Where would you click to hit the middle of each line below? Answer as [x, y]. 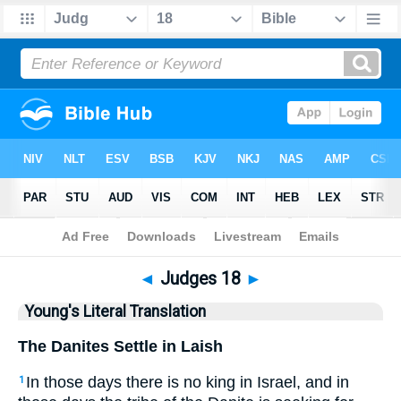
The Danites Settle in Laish [120, 346]
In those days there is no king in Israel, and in [188, 383]
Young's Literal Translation [115, 311]
